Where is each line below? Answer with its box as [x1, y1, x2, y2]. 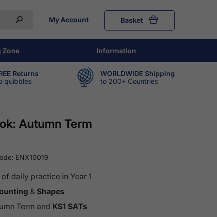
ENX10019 [15, 153, 48, 162]
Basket [121, 15, 144, 24]
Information [96, 46, 137, 55]
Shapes [37, 186, 64, 197]
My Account [48, 15, 89, 24]
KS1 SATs [52, 201, 87, 212]
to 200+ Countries [100, 77, 158, 85]
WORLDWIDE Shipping [100, 69, 175, 77]
